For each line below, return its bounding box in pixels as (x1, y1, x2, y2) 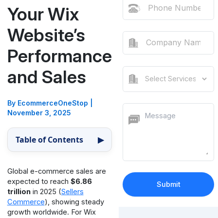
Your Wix (7, 3, 79, 25)
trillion (7, 187, 31, 196)
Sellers (61, 187, 84, 196)
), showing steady (44, 197, 104, 206)
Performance (7, 45, 112, 67)
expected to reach (7, 177, 71, 186)
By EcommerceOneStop (7, 98, 88, 107)
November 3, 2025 (7, 108, 71, 117)
